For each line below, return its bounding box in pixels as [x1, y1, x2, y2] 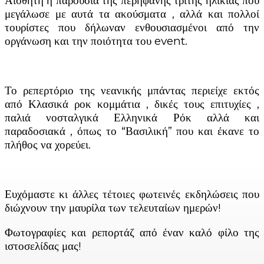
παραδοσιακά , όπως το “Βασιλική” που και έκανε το [5, 124, 259, 138]
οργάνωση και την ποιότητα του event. [5, 34, 187, 48]
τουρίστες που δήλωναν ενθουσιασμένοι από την [5, 20, 259, 34]
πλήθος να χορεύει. [5, 137, 91, 151]
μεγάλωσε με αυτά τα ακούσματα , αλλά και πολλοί [5, 6, 259, 21]
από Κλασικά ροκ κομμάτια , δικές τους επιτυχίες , [5, 97, 259, 111]
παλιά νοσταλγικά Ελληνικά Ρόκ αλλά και [5, 110, 259, 124]
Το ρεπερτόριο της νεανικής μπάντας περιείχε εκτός [5, 83, 259, 97]
